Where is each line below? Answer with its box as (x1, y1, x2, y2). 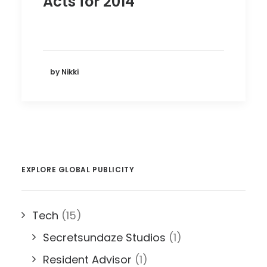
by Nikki (50, 66, 79, 77)
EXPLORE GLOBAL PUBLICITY (21, 164, 135, 175)
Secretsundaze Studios (43, 230, 166, 245)
